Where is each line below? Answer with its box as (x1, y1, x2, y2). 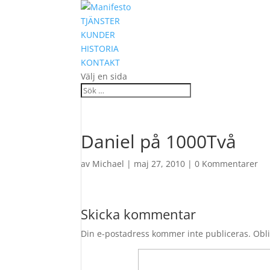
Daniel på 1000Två (81, 129, 237, 154)
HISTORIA (81, 43, 119, 54)
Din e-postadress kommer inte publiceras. (81, 228, 251, 239)
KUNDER (81, 29, 116, 40)
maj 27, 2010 (134, 158, 186, 169)
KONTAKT (81, 57, 121, 68)
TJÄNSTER (81, 15, 121, 27)
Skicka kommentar (81, 205, 196, 223)
